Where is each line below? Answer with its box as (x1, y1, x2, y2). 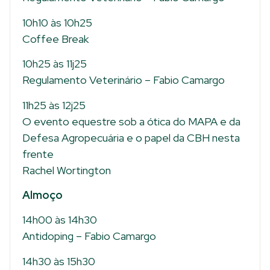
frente (22, 146, 54, 161)
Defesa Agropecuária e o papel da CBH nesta (22, 130, 240, 145)
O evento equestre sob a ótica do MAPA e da (22, 114, 240, 128)
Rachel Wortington (22, 163, 111, 177)
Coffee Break (22, 31, 89, 46)
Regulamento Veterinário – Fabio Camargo (22, 73, 225, 87)
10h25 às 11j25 (22, 57, 87, 71)
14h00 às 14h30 (22, 213, 97, 227)
